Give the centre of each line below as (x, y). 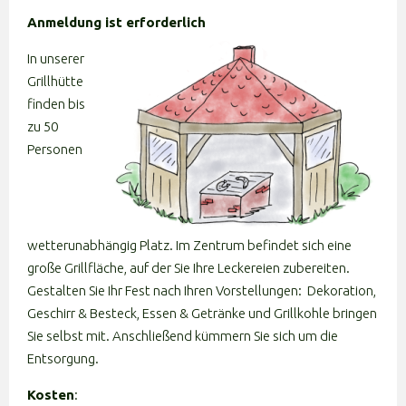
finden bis (56, 104)
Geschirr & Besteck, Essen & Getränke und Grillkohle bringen (202, 313)
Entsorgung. (63, 358)
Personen (55, 149)
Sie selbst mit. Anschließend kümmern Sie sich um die (183, 336)
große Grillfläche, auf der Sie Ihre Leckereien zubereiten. (188, 268)
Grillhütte (55, 81)
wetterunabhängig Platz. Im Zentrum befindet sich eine (189, 245)
